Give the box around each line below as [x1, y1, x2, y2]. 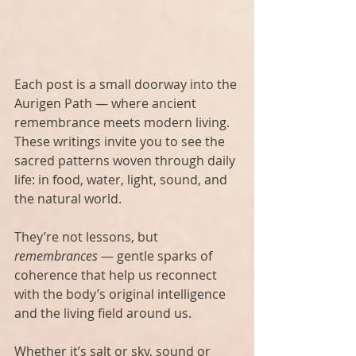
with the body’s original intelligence [14, 285, 229, 304]
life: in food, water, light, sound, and [14, 171, 230, 189]
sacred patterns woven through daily [14, 152, 238, 170]
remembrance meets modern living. [14, 114, 233, 132]
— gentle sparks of [98, 247, 215, 265]
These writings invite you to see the [14, 133, 228, 151]
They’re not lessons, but [14, 228, 161, 246]
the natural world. [14, 190, 122, 208]
